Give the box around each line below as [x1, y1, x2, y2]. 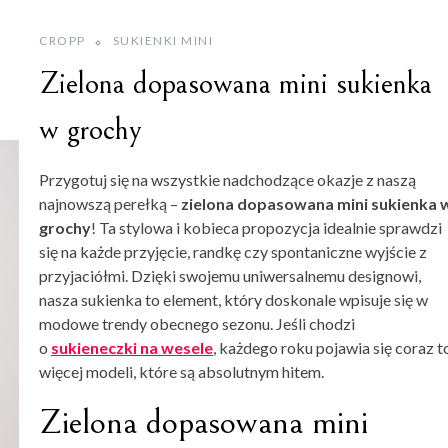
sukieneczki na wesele [51, 337, 213, 357]
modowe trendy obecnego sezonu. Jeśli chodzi [39, 313, 355, 333]
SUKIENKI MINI [112, 32, 213, 48]
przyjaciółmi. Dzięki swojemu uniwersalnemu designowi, [39, 265, 421, 285]
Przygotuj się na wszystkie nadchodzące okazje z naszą [39, 169, 416, 189]
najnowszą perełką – [39, 193, 181, 213]
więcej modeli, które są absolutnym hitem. [39, 361, 324, 381]
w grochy [39, 111, 142, 148]
